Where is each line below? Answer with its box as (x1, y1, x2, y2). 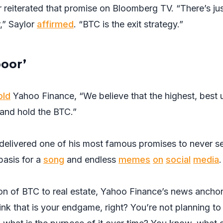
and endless (64, 154, 118, 165)
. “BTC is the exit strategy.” (74, 19, 183, 29)
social (166, 154, 191, 165)
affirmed (37, 19, 74, 29)
